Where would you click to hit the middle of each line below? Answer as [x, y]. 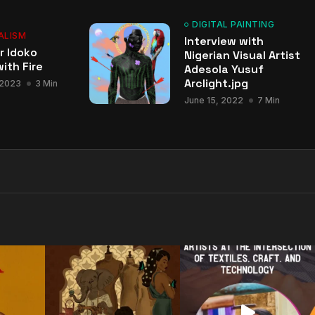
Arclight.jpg [216, 83]
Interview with [224, 41]
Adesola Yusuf [224, 69]
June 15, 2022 [214, 100]
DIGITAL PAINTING [233, 24]
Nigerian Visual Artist [242, 55]
